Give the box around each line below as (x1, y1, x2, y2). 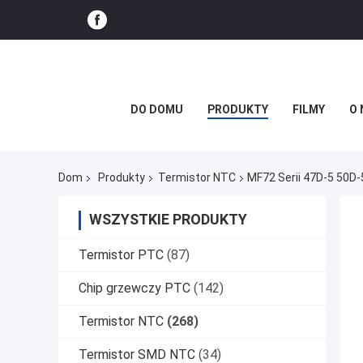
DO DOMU (130, 103, 183, 116)
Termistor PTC (79, 247, 164, 263)
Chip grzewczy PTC (79, 280, 190, 297)
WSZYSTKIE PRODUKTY (89, 211, 247, 228)
